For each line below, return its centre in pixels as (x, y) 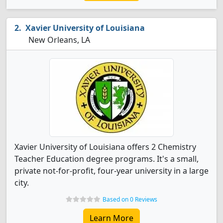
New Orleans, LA (58, 40)
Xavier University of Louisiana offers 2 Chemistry (105, 147)
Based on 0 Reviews (130, 199)
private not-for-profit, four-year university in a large (111, 171)
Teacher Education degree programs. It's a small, (107, 159)
